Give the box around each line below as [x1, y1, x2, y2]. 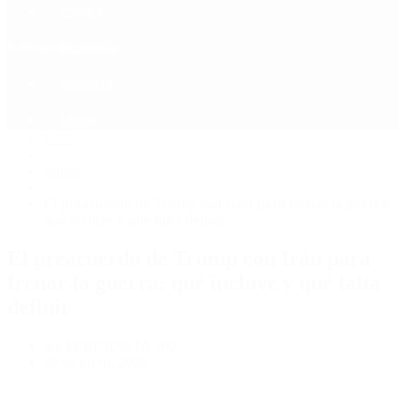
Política [60, 2, 102, 18]
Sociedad [60, 74, 112, 91]
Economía [60, 38, 118, 54]
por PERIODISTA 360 [43, 337, 176, 353]
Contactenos [60, 11, 130, 27]
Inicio [43, 130, 76, 146]
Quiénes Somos [60, 101, 150, 118]
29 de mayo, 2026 [43, 353, 147, 370]
